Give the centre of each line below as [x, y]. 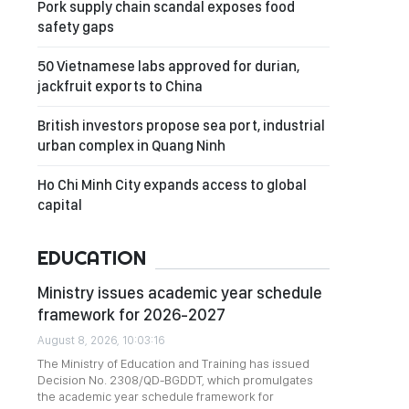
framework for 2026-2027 [131, 315]
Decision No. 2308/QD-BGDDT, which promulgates [175, 380]
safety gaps [76, 27]
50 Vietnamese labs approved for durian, [168, 66]
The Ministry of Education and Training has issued [173, 363]
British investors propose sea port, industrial [181, 126]
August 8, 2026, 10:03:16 [101, 340]
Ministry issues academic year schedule [180, 293]
